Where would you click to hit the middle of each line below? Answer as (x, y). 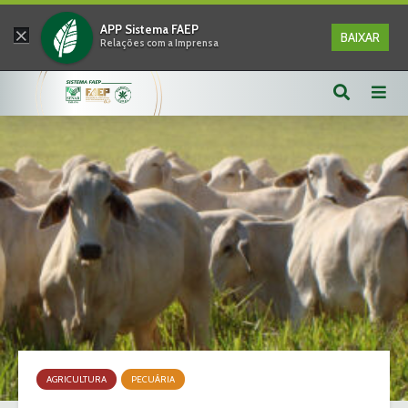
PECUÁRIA (153, 379)
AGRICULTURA (76, 379)
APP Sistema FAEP (149, 29)
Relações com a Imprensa (159, 43)
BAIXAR (360, 37)
